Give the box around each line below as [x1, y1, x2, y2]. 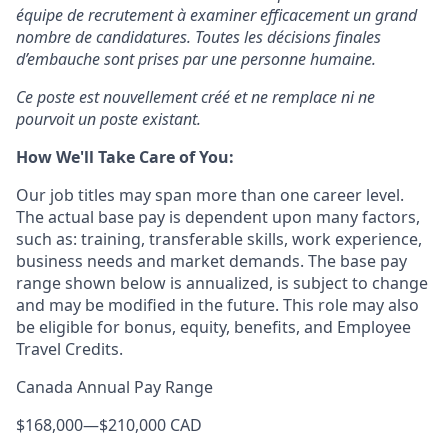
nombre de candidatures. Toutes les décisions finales [16, 26, 381, 48]
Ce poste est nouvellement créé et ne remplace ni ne [16, 86, 375, 108]
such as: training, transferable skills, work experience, [16, 228, 422, 250]
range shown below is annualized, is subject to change [16, 272, 428, 294]
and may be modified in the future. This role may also [16, 294, 419, 316]
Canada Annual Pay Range [16, 376, 213, 398]
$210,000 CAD [99, 414, 202, 436]
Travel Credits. [16, 338, 123, 360]
